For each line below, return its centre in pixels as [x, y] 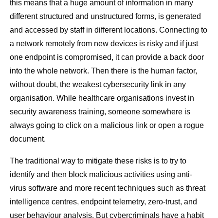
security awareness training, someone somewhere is [100, 112]
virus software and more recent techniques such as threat [108, 188]
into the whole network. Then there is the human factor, [103, 71]
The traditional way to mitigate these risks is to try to [98, 161]
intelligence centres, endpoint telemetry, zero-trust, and [103, 202]
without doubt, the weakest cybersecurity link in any [98, 85]
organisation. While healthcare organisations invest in [102, 98]
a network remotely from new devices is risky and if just [104, 44]
